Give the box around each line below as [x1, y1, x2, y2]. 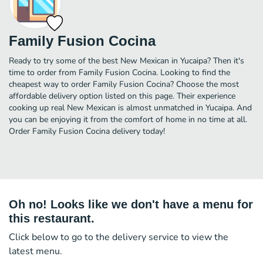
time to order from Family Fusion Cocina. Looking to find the [9, 66, 230, 78]
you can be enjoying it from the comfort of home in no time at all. [9, 113, 247, 125]
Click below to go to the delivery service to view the [9, 230, 228, 244]
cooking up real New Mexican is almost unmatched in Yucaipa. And [9, 102, 252, 113]
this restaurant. [9, 211, 95, 225]
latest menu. [9, 244, 62, 258]
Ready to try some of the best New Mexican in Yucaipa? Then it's [9, 55, 244, 66]
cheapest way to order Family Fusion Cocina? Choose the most [9, 78, 239, 90]
